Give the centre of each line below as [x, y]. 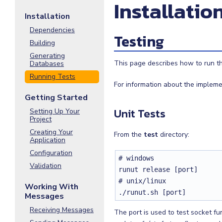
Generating [47, 56]
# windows [136, 158]
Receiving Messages [62, 210]
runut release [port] [158, 169]
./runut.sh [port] [152, 192]
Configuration [51, 153]
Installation [47, 16]
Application [48, 140]
